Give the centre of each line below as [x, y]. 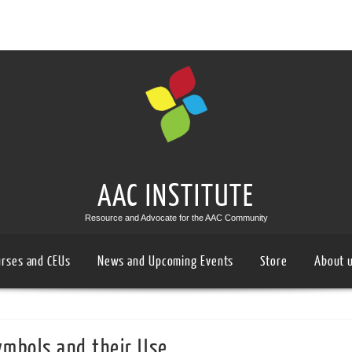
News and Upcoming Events [165, 261]
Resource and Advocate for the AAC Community [176, 217]
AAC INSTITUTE [176, 196]
